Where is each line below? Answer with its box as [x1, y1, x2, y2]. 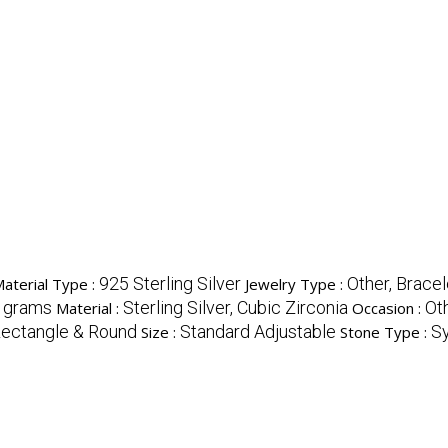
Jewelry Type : [245, 274, 347, 295]
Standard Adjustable [180, 321, 336, 343]
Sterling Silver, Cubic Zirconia [123, 297, 348, 319]
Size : [141, 322, 180, 343]
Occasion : [352, 298, 425, 319]
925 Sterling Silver [99, 273, 241, 295]
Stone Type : [340, 322, 431, 343]
